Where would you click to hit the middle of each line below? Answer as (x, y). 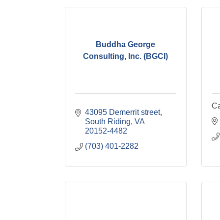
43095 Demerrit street (123, 112)
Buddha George (126, 44)
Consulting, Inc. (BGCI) (126, 56)
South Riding (108, 122)
